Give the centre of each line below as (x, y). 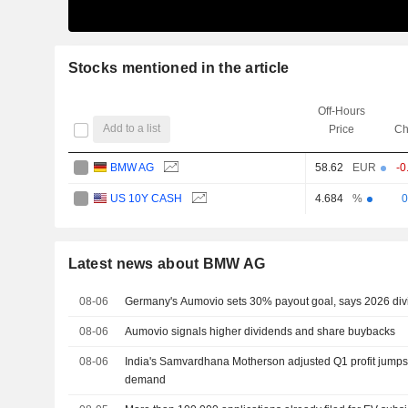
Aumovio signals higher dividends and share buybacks (260, 331)
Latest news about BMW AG (167, 263)
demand (146, 379)
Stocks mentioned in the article (178, 67)
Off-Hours (341, 111)
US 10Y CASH (147, 198)
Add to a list (132, 129)
